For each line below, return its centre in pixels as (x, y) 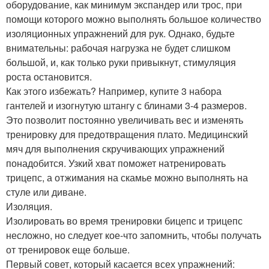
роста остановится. (49, 76)
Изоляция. (29, 206)
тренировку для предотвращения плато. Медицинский (127, 134)
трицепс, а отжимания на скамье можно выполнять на (127, 177)
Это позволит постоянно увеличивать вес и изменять (125, 119)
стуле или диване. (46, 192)
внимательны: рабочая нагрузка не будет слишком (118, 47)
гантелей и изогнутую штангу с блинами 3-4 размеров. (126, 105)
